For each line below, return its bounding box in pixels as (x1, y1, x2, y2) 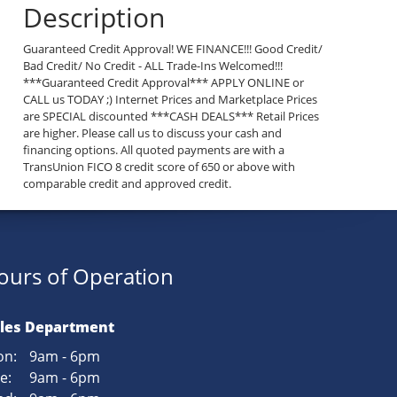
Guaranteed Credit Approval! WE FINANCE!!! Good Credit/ (23, 41, 323, 58)
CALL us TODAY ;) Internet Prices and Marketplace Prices (23, 91, 318, 108)
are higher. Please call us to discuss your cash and (23, 125, 283, 142)
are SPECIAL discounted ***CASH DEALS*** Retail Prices (23, 108, 320, 125)
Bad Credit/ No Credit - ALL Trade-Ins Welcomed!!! (23, 58, 284, 74)
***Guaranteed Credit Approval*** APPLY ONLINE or (23, 74, 305, 91)
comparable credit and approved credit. (23, 175, 232, 192)
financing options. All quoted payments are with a (23, 142, 285, 159)
